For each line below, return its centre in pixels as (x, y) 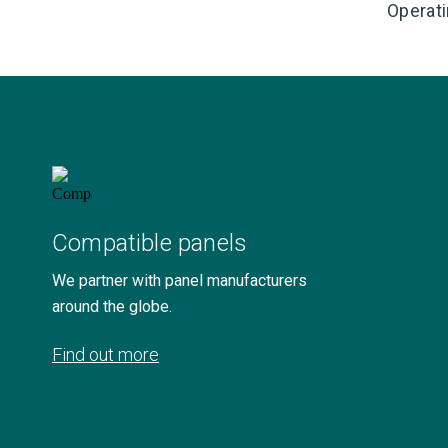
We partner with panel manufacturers (179, 280)
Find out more (105, 354)
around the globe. (112, 306)
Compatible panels (150, 243)
